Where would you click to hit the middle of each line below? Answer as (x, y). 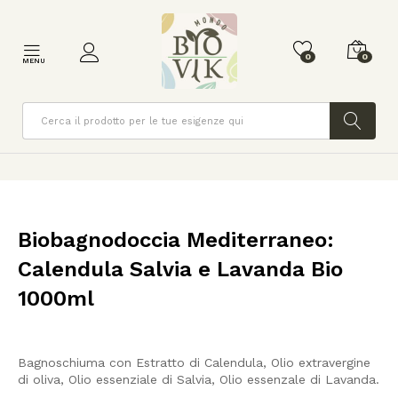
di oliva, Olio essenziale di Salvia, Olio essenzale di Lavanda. (199, 380)
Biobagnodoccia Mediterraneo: (176, 240)
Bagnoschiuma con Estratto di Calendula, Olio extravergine (194, 363)
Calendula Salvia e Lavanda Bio (180, 270)
